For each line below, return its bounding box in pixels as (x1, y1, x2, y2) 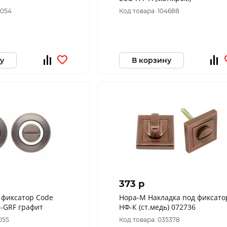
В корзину (131, 55, 171, 65)
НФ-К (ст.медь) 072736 (119, 202, 196, 212)
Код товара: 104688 (119, 7, 179, 15)
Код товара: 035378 (119, 216, 180, 223)
